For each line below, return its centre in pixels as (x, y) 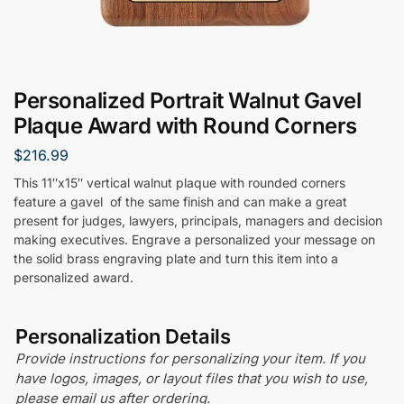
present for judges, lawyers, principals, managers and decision (198, 220)
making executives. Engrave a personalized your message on (194, 239)
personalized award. (73, 277)
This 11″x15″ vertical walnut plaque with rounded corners (179, 182)
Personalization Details (123, 336)
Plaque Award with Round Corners (185, 126)
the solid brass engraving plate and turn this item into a (176, 258)
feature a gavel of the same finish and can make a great (180, 201)
